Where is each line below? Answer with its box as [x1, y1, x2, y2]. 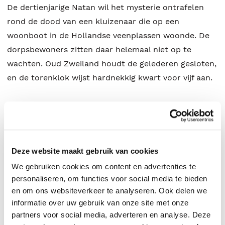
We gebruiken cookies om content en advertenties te [12, 162, 196, 171]
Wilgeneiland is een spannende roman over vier [7, 101, 191, 111]
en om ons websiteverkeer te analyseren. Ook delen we [12, 186, 207, 195]
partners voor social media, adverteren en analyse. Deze [12, 210, 211, 219]
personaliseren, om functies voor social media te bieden [12, 174, 207, 183]
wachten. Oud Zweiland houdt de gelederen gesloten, [7, 59, 216, 69]
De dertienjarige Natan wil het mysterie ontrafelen [7, 3, 204, 13]
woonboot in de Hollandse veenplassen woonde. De [7, 31, 209, 41]
